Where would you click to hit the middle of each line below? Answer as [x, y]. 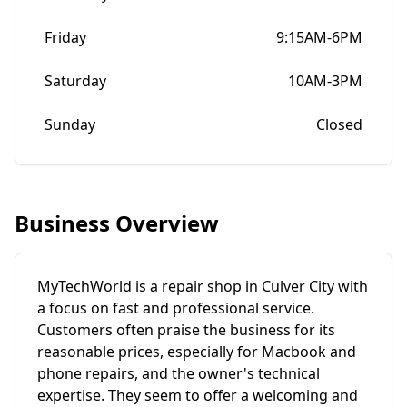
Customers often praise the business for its [186, 330]
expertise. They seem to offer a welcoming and [198, 395]
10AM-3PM [325, 81]
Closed [339, 124]
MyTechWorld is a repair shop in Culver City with [203, 286]
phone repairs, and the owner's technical [179, 373]
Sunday [70, 124]
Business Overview [117, 223]
